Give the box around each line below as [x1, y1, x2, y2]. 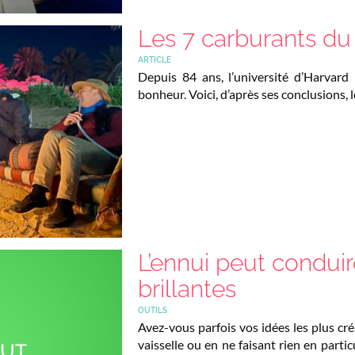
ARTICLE [138, 55, 171, 64]
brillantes [138, 274, 236, 303]
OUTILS [138, 305, 167, 315]
